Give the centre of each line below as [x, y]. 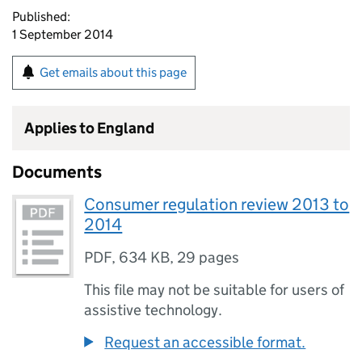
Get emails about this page [113, 72]
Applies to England [89, 128]
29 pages [208, 257]
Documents [57, 172]
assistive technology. [154, 310]
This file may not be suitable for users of [215, 290]
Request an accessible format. [205, 342]
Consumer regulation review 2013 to [217, 204]
